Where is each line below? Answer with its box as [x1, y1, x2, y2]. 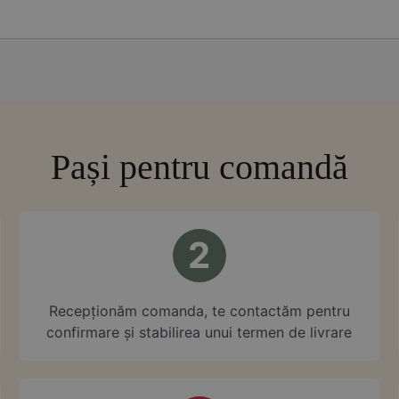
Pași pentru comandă [51, 147, 348, 188]
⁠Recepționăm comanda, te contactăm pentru [48, 302, 350, 321]
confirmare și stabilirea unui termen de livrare [46, 323, 353, 342]
